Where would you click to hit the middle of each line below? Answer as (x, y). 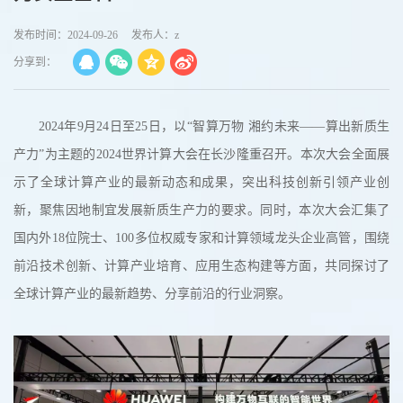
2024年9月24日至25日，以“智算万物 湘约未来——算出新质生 (214, 126)
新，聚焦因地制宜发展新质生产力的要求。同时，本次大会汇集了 (201, 210)
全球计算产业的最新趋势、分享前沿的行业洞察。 (152, 294)
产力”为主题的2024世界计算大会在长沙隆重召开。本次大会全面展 (201, 154)
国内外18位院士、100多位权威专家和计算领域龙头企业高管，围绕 (201, 238)
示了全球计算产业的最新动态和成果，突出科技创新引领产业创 (201, 182)
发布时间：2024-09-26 (66, 35)
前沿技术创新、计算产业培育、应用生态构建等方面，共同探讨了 (201, 266)
